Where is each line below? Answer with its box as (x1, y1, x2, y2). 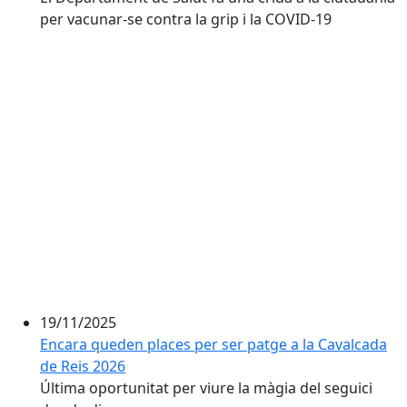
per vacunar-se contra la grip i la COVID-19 (40, 9, 332, 29)
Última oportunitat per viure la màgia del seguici (40, 378, 372, 398)
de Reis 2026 (40, 356, 125, 376)
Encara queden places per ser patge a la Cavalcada (40, 334, 387, 354)
